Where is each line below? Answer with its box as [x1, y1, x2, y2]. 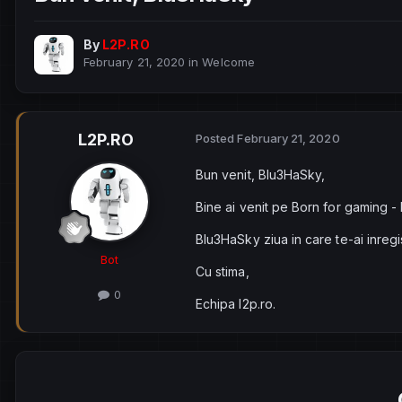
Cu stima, [196, 264, 253, 280]
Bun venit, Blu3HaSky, [196, 167, 326, 183]
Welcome [202, 55, 255, 70]
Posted [196, 131, 238, 146]
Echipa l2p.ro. [196, 296, 275, 312]
